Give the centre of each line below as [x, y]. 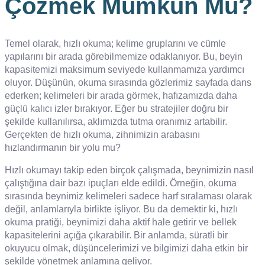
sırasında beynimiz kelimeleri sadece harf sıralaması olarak [128, 196]
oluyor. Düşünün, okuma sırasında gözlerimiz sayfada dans [128, 82]
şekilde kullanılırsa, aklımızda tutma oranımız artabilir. [116, 121]
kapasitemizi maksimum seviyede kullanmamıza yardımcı [125, 69]
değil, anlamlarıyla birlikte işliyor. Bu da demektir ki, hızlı [121, 209]
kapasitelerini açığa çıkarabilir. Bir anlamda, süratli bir [116, 235]
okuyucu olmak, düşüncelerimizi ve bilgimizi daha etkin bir [126, 248]
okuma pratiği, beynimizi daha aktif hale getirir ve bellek [121, 222]
